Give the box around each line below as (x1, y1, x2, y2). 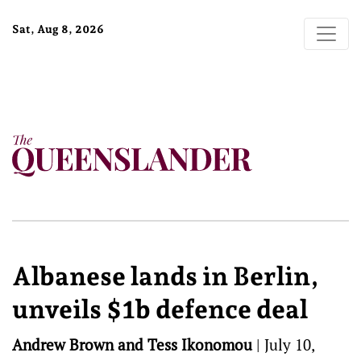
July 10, (264, 334, 314, 355)
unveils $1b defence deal (12, 294, 308, 325)
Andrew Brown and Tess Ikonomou (12, 334, 252, 355)
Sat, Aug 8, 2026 (12, 23, 104, 35)
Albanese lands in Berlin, (12, 261, 319, 292)
